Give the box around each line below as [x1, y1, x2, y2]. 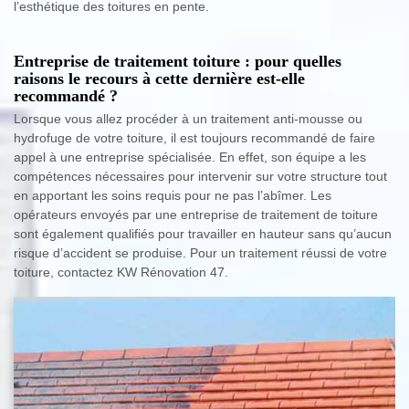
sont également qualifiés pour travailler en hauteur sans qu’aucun [14, 226, 392, 242]
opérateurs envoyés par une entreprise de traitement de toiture [14, 207, 378, 223]
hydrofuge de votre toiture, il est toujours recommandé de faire [14, 131, 375, 146]
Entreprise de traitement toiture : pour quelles [14, 52, 341, 71]
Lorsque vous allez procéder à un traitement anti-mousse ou [14, 111, 362, 127]
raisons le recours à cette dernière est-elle [14, 69, 305, 89]
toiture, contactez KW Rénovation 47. [14, 265, 228, 280]
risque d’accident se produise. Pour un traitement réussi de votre [14, 246, 387, 261]
